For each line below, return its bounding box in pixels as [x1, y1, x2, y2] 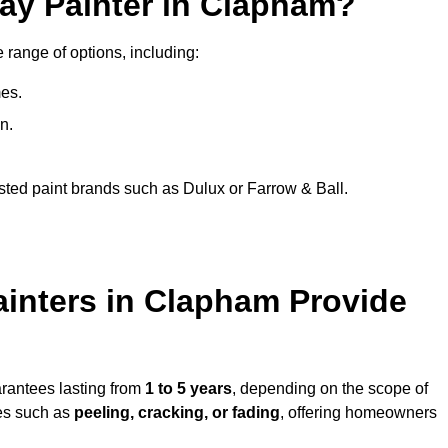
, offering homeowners [280, 404, 437, 422]
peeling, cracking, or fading [74, 404, 280, 422]
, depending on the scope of [232, 380, 428, 398]
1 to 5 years [145, 380, 232, 398]
